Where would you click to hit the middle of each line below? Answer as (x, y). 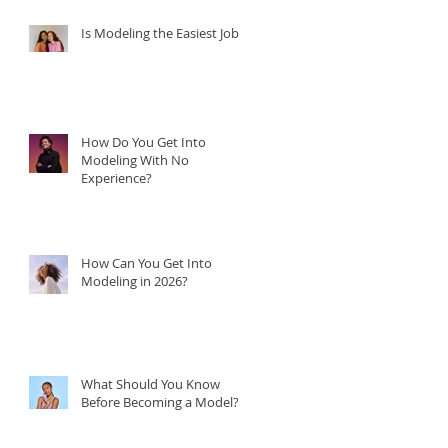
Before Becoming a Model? (160, 401)
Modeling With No (135, 159)
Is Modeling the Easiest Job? (163, 32)
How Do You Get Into (143, 141)
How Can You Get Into (146, 262)
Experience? (116, 177)
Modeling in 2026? (134, 280)
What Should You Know (150, 383)
